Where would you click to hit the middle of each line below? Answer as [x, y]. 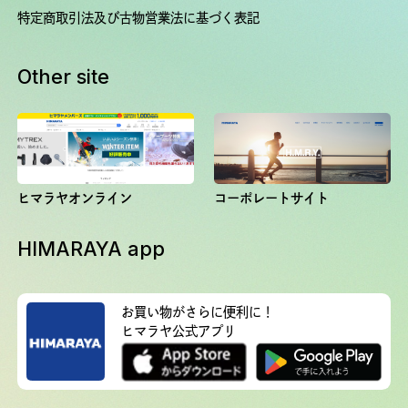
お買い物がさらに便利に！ [197, 312]
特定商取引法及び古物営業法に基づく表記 [139, 17]
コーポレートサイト [272, 199]
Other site [64, 77]
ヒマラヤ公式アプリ [178, 331]
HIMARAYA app [92, 249]
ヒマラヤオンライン [75, 199]
